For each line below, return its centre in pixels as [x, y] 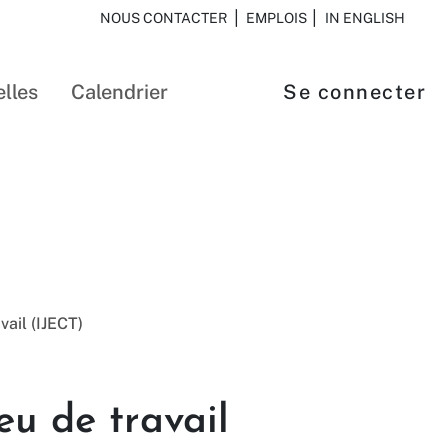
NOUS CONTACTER [163, 18]
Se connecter [354, 92]
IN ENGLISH [364, 18]
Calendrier [120, 92]
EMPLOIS [276, 18]
